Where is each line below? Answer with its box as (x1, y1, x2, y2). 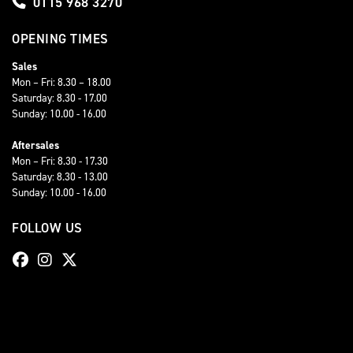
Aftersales (12, 137, 59, 152)
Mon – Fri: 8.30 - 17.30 (12, 153, 108, 168)
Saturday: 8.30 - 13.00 (12, 169, 108, 184)
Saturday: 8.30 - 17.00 (12, 90, 107, 105)
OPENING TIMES (12, 29, 109, 47)
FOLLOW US (12, 218, 83, 236)
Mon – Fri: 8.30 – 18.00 (12, 74, 111, 89)
